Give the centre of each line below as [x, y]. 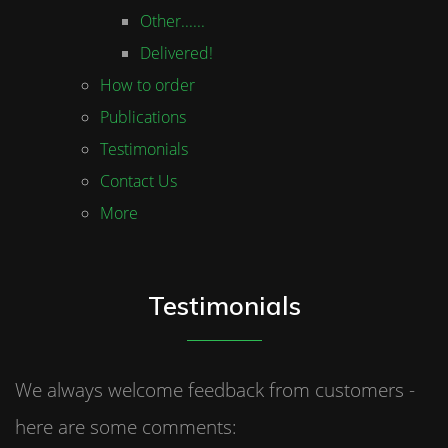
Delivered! [176, 53]
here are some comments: [126, 426]
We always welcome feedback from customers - [215, 389]
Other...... [172, 21]
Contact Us [138, 181]
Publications [143, 117]
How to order [147, 85]
